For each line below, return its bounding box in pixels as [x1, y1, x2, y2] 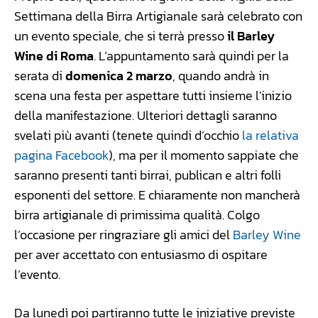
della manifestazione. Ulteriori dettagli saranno [14, 106, 277, 126]
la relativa [242, 126, 299, 146]
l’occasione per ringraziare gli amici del [14, 225, 233, 245]
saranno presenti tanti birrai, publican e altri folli [14, 165, 281, 185]
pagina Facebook [14, 146, 109, 165]
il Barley [227, 26, 275, 46]
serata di [14, 66, 65, 86]
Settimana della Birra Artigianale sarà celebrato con [14, 6, 302, 26]
